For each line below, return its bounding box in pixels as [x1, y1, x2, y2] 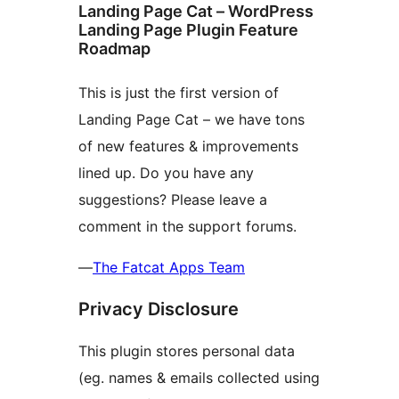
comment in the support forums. [78, 217, 297, 236]
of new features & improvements [78, 137, 298, 156]
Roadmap [78, 39, 151, 59]
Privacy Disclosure [78, 298, 239, 321]
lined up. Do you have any [78, 164, 254, 183]
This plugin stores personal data [78, 342, 295, 361]
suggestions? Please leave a [78, 191, 267, 209]
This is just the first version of [78, 84, 279, 102]
